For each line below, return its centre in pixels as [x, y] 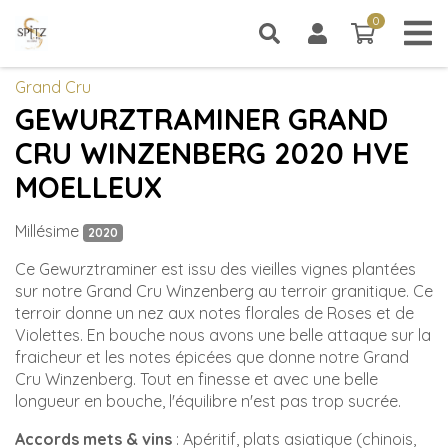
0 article [404, 32]
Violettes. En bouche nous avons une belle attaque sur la [223, 335]
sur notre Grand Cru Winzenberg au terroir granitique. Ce [224, 291]
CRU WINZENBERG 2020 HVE [212, 153]
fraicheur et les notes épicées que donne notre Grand [212, 357]
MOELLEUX [88, 187]
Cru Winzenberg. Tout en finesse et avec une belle [196, 379]
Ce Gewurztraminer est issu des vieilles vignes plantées [215, 269]
